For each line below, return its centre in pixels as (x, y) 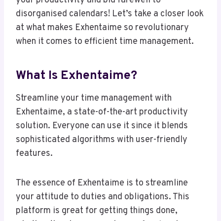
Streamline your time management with (94, 98)
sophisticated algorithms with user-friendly (102, 140)
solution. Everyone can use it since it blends (102, 126)
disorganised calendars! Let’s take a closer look (110, 14)
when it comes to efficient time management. (105, 41)
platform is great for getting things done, (97, 211)
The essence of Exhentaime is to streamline (102, 183)
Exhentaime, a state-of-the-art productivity (102, 112)
